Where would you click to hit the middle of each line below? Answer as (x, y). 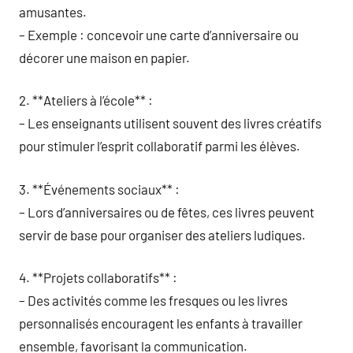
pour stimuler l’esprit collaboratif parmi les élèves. (160, 146)
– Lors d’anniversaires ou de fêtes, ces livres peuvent (167, 212)
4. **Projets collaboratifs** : (98, 277)
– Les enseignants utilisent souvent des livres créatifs (170, 123)
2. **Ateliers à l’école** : (86, 100)
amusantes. (53, 11)
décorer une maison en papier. (104, 57)
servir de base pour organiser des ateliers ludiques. (162, 234)
